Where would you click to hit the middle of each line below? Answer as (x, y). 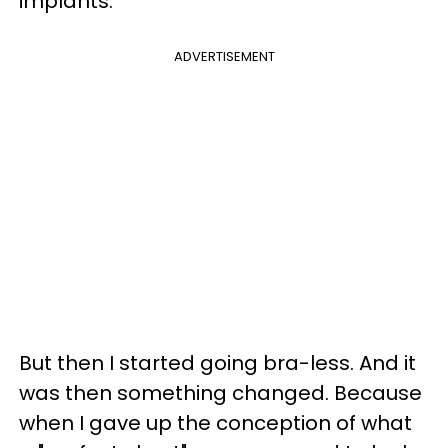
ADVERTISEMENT (224, 56)
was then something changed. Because (220, 392)
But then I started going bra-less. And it (217, 362)
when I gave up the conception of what (215, 422)
